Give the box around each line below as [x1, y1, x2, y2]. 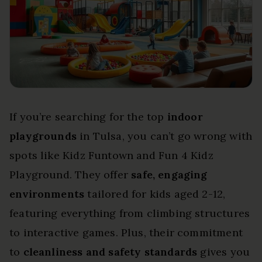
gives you [197, 244, 250, 258]
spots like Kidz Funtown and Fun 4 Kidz [9, 148, 213, 162]
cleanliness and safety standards [23, 244, 198, 258]
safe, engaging [131, 167, 208, 181]
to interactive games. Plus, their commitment [9, 225, 243, 239]
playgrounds [9, 129, 77, 143]
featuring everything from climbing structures [9, 206, 250, 220]
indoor [167, 109, 203, 123]
